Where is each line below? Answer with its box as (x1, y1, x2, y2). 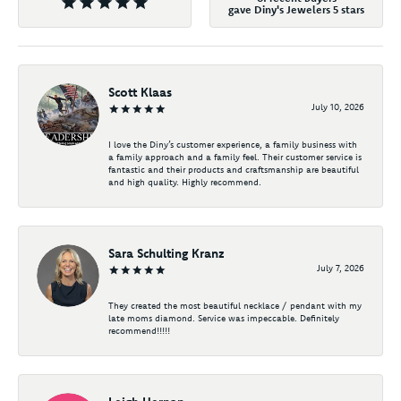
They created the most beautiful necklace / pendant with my (108, 300, 362, 312)
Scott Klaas (108, 84, 172, 101)
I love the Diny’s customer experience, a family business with (108, 139, 357, 151)
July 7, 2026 (317, 262, 364, 275)
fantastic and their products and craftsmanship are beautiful (108, 164, 359, 176)
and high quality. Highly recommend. (108, 176, 261, 189)
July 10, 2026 (311, 101, 364, 114)
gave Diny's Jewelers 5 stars (228, 2, 364, 16)
